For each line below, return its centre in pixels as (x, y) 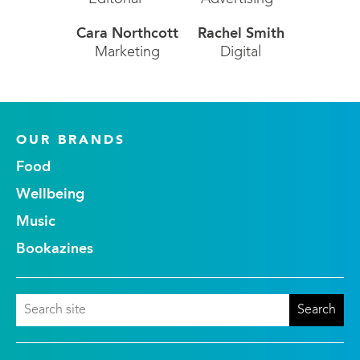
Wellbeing (50, 195)
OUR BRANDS (71, 141)
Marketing (127, 53)
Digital (241, 53)
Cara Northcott (127, 34)
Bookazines (55, 250)
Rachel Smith (241, 34)
